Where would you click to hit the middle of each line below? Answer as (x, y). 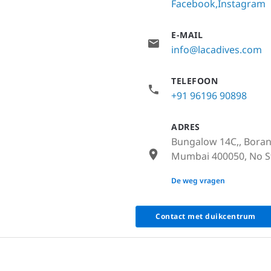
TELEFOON (194, 80)
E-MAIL (187, 34)
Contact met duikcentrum (206, 216)
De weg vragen (198, 180)
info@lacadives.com (217, 49)
